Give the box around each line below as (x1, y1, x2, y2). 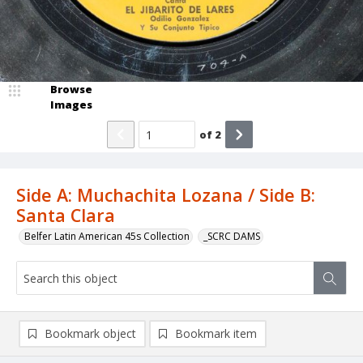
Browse (50, 82, 92, 97)
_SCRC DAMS (203, 229, 260, 244)
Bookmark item (175, 326, 257, 342)
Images (50, 97, 92, 113)
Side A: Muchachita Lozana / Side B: (16, 183, 315, 207)
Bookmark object (45, 326, 136, 342)
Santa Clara (16, 203, 115, 228)
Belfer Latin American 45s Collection (24, 229, 190, 244)
